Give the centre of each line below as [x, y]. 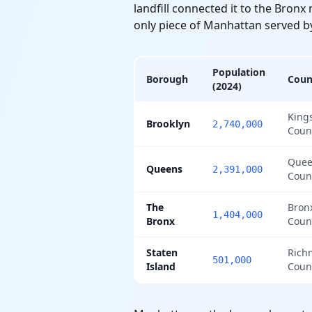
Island [161, 266]
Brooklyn [168, 124]
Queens [164, 169]
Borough [167, 79]
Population [239, 72]
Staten [162, 252]
